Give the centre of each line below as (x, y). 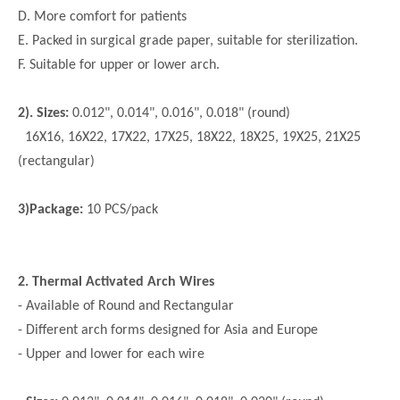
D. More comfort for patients (102, 17)
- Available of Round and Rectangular (126, 307)
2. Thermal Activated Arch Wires (116, 283)
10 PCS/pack (122, 210)
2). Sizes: (43, 114)
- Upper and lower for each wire (111, 355)
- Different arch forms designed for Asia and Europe (168, 331)
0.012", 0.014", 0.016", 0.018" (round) (179, 114)
